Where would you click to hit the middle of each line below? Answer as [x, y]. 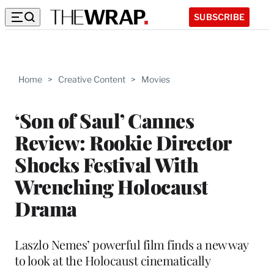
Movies [156, 79]
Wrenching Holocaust [111, 186]
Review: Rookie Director [123, 142]
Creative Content [92, 79]
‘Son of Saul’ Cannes [104, 120]
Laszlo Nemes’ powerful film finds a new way [131, 244]
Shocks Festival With [106, 164]
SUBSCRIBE [219, 17]
